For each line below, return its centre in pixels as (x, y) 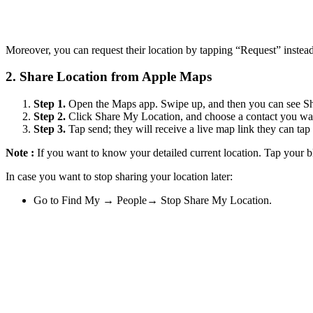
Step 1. (50, 104)
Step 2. (50, 116)
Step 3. (50, 129)
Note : (21, 153)
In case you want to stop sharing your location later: (119, 176)
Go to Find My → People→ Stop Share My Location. (153, 200)
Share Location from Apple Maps (116, 77)
